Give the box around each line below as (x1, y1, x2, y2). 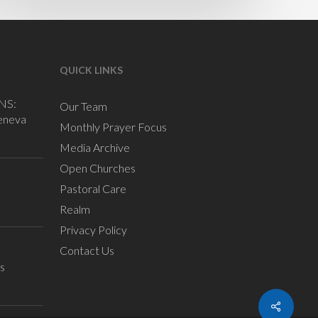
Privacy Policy (60, 223, 128, 236)
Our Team (60, 99, 108, 113)
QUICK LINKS (60, 64, 124, 76)
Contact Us (60, 243, 115, 257)
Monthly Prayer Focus (60, 120, 168, 133)
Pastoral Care (60, 182, 127, 195)
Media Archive (60, 141, 131, 154)
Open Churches (60, 161, 136, 175)
